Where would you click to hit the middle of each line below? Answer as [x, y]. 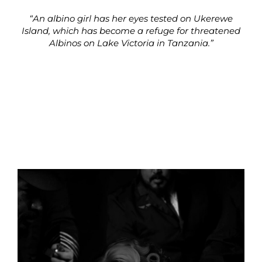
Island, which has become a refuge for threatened [131, 31]
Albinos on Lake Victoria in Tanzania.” [131, 43]
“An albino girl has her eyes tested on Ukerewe [131, 19]
